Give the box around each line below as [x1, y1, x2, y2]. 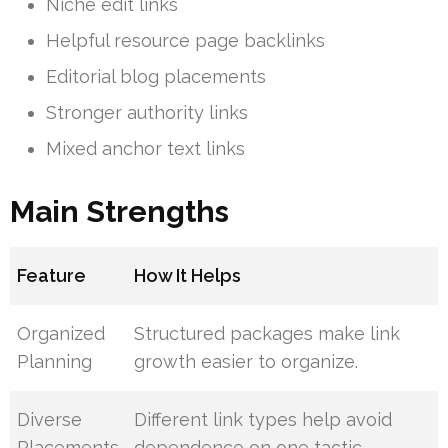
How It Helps [134, 264, 242, 286]
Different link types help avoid [134, 408, 393, 430]
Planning [17, 350, 93, 372]
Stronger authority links [46, 101, 248, 123]
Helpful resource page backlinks [46, 29, 325, 51]
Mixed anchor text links [46, 137, 245, 159]
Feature [17, 264, 87, 286]
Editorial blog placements [46, 65, 266, 87]
